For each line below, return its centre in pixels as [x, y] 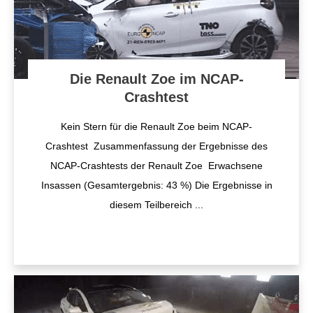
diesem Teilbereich [152, 205]
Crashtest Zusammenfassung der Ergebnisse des [156, 146]
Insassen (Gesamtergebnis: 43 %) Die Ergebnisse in [156, 185]
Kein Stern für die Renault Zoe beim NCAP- [156, 126]
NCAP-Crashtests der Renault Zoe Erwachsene [156, 166]
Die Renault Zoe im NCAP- [156, 79]
